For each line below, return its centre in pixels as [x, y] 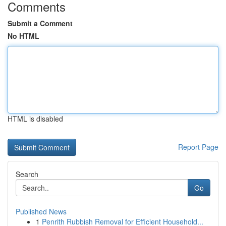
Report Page [198, 147]
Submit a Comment [40, 23]
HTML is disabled [35, 119]
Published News [41, 211]
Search [27, 174]
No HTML [23, 36]
